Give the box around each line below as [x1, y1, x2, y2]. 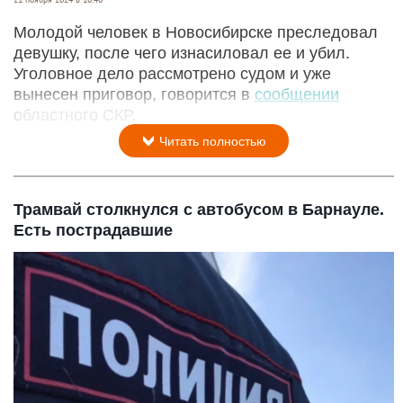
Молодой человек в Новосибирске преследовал [13, 23, 378, 42]
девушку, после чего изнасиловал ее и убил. [13, 44, 350, 63]
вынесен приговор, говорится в [13, 85, 255, 104]
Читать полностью [156, 134, 266, 149]
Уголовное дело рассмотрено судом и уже [13, 65, 331, 84]
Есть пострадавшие [13, 221, 173, 240]
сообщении [255, 85, 339, 104]
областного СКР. [13, 106, 136, 125]
